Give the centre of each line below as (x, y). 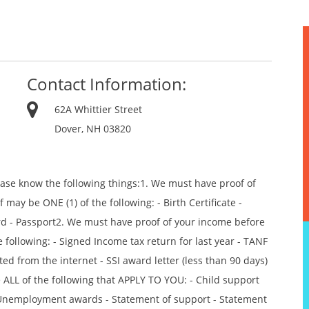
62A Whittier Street (98, 109)
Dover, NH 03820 (93, 129)
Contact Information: (107, 84)
